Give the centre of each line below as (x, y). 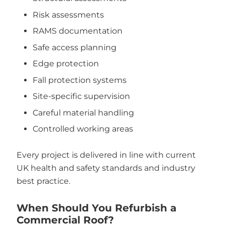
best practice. (43, 181)
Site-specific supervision (81, 96)
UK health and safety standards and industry (106, 168)
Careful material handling (83, 113)
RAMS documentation (78, 31)
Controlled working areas (83, 129)
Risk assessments (68, 15)
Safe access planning (75, 47)
